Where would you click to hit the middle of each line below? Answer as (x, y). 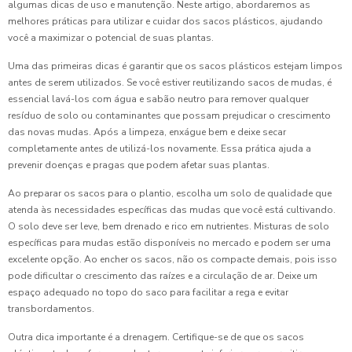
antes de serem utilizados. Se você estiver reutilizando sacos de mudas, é (170, 82)
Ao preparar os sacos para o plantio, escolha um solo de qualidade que (170, 193)
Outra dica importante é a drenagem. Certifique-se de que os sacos (156, 337)
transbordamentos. (51, 309)
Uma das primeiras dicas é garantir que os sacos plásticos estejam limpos (175, 66)
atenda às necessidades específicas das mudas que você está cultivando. (172, 210)
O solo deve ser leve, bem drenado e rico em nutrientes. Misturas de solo (169, 226)
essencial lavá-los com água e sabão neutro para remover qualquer (158, 99)
